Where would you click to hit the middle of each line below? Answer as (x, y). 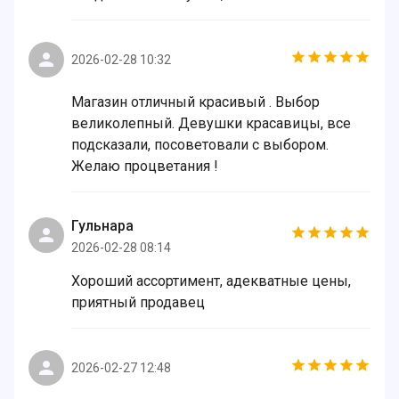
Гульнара (102, 226)
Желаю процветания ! (145, 166)
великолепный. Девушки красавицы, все (211, 123)
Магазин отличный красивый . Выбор (195, 102)
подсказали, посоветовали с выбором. (200, 145)
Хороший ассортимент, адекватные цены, (211, 281)
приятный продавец (138, 302)
